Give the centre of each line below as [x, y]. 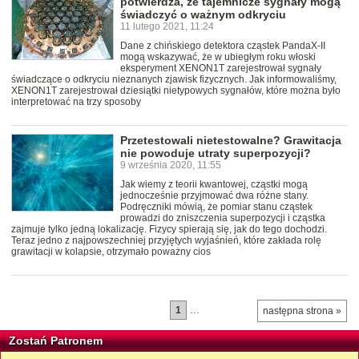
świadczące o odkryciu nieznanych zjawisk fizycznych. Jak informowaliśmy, [174, 80]
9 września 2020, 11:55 [171, 165]
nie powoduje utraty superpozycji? [216, 153]
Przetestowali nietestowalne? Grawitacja [231, 141]
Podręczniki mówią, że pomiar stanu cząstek [216, 207]
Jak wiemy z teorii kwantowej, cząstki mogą [214, 185]
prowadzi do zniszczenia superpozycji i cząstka [223, 218]
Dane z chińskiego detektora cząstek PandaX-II [223, 46]
